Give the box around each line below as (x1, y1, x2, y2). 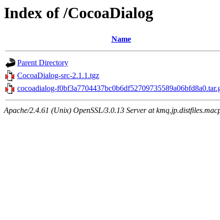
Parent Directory (17, 58, 68, 67)
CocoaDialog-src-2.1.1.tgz (17, 71, 99, 80)
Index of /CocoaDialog (4, 4, 153, 22)
